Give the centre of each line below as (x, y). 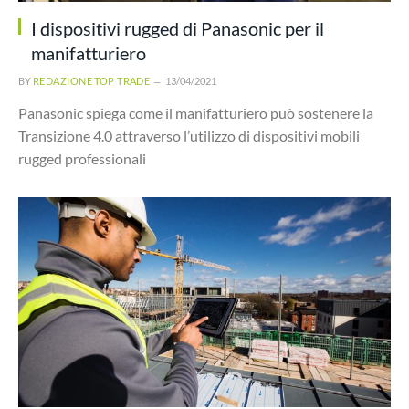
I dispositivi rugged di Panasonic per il (178, 28)
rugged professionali (82, 158)
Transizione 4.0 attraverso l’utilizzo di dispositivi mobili (189, 136)
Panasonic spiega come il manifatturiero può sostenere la (196, 113)
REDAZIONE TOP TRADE (92, 81)
